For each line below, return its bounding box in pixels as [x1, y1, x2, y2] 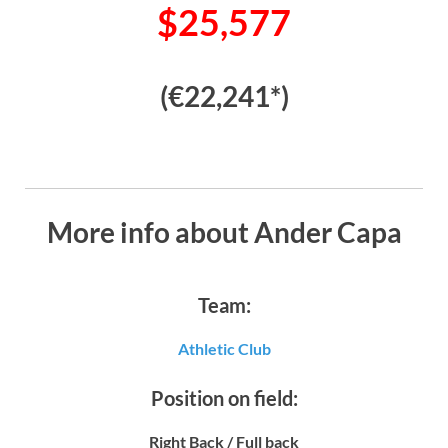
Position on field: [150, 385, 298, 410]
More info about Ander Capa [46, 214, 402, 249]
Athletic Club [177, 338, 271, 358]
